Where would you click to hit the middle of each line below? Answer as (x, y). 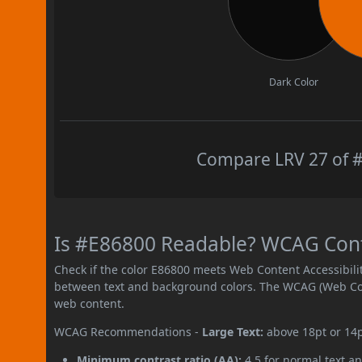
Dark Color (294, 82)
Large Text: (233, 331)
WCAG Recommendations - (128, 331)
